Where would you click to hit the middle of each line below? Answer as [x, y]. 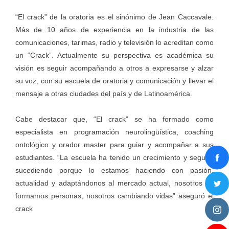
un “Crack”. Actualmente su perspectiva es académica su [114, 55]
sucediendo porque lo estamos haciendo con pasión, [114, 170]
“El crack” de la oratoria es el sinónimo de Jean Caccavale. [114, 17]
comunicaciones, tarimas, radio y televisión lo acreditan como [114, 43]
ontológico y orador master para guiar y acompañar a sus [114, 145]
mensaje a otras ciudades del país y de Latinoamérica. [104, 94]
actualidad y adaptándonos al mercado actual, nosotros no [114, 183]
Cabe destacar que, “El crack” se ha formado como [114, 119]
